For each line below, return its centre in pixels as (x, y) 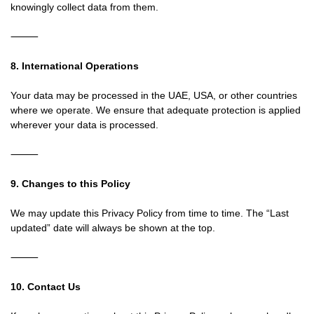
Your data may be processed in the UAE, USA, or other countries (154, 95)
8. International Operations (75, 66)
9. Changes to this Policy (70, 184)
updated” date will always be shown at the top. (113, 228)
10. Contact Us (46, 287)
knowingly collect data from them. (84, 7)
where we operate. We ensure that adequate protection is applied (156, 110)
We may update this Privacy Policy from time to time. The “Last (150, 213)
